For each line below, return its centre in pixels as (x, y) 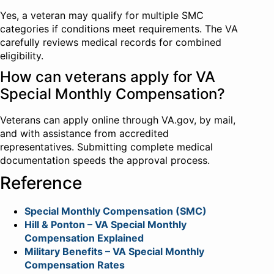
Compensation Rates (75, 265)
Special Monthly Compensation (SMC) (116, 211)
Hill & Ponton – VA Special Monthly (106, 225)
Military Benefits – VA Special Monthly (114, 252)
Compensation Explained (84, 238)
